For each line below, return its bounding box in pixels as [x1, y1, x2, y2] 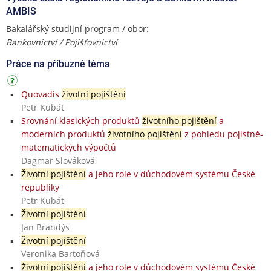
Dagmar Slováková [21, 154, 95, 166]
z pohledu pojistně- [181, 128, 263, 140]
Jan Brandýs [21, 221, 70, 233]
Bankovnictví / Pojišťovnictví [6, 36, 117, 48]
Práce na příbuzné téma [6, 57, 110, 70]
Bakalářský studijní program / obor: [6, 22, 149, 34]
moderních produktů [21, 128, 108, 140]
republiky [21, 181, 59, 193]
